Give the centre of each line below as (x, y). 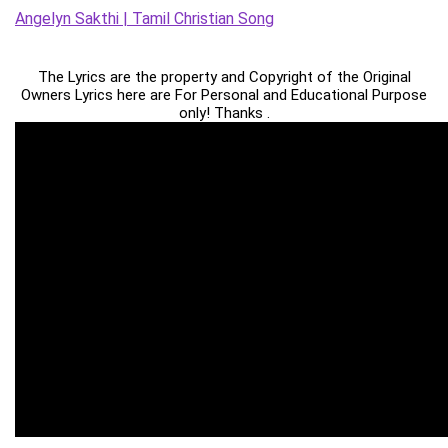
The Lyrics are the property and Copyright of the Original (224, 77)
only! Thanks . (224, 113)
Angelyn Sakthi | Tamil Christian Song (144, 19)
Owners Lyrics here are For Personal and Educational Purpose (224, 95)
